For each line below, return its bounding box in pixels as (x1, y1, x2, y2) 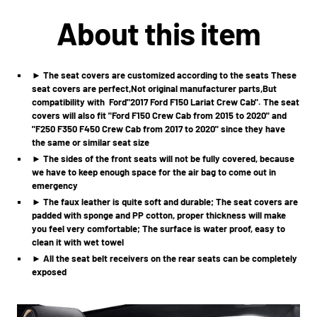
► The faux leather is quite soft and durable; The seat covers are (32, 196, 299, 207)
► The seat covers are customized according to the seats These (32, 69, 297, 81)
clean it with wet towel (32, 236, 125, 248)
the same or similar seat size (32, 137, 150, 148)
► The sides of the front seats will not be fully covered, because (32, 153, 295, 164)
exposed (32, 266, 67, 277)
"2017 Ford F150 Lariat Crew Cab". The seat (127, 96, 300, 108)
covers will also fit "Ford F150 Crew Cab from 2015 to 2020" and (32, 110, 287, 121)
